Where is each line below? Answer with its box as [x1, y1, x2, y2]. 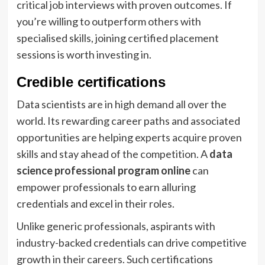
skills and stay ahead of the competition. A [16, 147, 209, 160]
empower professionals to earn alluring [16, 180, 196, 193]
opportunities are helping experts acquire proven [16, 130, 242, 144]
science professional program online [16, 163, 190, 177]
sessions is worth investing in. [16, 47, 153, 61]
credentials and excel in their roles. [16, 196, 176, 210]
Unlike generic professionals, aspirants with [16, 219, 215, 232]
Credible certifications [16, 73, 166, 90]
